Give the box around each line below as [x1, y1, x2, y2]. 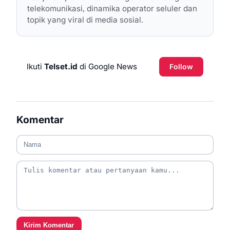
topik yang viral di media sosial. [27, 15, 143, 25]
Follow [169, 62, 193, 71]
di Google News [78, 62, 137, 72]
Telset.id [44, 62, 78, 72]
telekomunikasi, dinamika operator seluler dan [27, 4, 197, 14]
